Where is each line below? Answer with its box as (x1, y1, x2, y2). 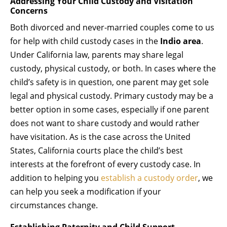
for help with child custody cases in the (10, 35, 160, 47)
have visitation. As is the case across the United (10, 131, 191, 142)
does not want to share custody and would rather (10, 117, 200, 129)
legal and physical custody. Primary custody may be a (10, 90, 213, 101)
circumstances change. (10, 199, 98, 211)
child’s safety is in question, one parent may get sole (10, 76, 209, 88)
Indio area (160, 35, 201, 47)
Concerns (10, 5, 48, 16)
